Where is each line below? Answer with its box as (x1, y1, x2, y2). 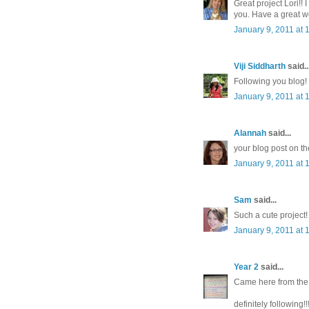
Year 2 (234, 262, 259, 272)
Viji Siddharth (234, 61, 286, 72)
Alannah (234, 128, 266, 139)
